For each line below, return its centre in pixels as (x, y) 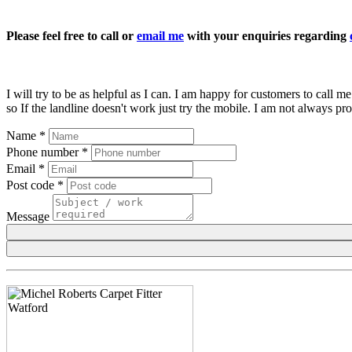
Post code (32, 185)
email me (160, 36)
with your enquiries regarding (267, 36)
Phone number (44, 152)
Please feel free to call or (71, 36)
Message (28, 216)
